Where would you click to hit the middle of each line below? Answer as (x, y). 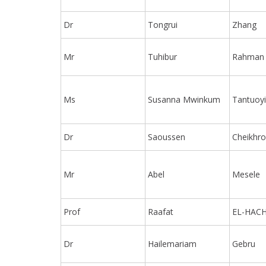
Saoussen (167, 137)
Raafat (161, 211)
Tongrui (163, 24)
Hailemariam (172, 243)
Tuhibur (163, 56)
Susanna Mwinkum (184, 99)
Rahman (248, 56)
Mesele (246, 174)
